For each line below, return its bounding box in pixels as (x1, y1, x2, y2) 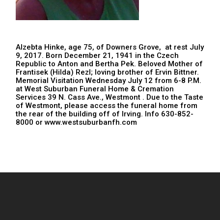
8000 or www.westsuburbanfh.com (16, 117, 137, 127)
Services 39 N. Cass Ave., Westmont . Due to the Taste (16, 92, 203, 102)
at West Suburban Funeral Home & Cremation (16, 84, 174, 93)
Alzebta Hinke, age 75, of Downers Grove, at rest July (16, 42, 204, 52)
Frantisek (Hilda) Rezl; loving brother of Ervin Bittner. (16, 67, 199, 77)
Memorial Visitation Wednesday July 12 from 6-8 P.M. (16, 76, 201, 85)
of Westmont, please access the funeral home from (16, 101, 197, 110)
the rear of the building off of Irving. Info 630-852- (16, 109, 193, 118)
